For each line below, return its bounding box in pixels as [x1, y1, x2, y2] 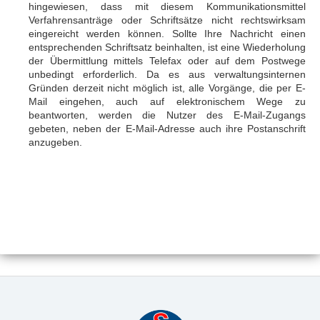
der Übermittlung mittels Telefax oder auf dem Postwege [29, 55, 306, 66]
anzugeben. [29, 136, 82, 148]
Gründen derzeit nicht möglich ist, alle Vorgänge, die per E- [29, 82, 306, 94]
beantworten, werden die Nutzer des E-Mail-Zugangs [29, 109, 306, 121]
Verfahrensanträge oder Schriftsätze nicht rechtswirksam [29, 14, 306, 26]
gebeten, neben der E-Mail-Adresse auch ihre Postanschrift [29, 123, 306, 134]
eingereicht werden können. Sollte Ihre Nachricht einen [29, 28, 306, 39]
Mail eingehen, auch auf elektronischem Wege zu [29, 96, 306, 107]
